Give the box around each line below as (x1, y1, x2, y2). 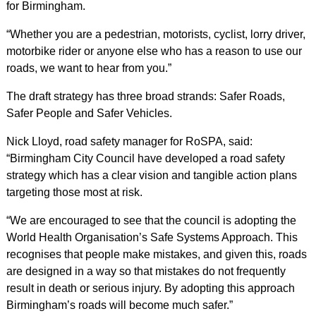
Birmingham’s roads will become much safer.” (6, 299, 233, 311)
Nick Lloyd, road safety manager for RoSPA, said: (6, 135, 253, 147)
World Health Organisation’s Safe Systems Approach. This (6, 231, 298, 243)
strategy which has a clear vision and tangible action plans (6, 169, 297, 181)
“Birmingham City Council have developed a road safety (6, 152, 285, 164)
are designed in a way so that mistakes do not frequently (6, 265, 286, 277)
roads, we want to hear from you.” (6, 62, 171, 74)
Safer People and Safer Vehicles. (6, 107, 172, 119)
